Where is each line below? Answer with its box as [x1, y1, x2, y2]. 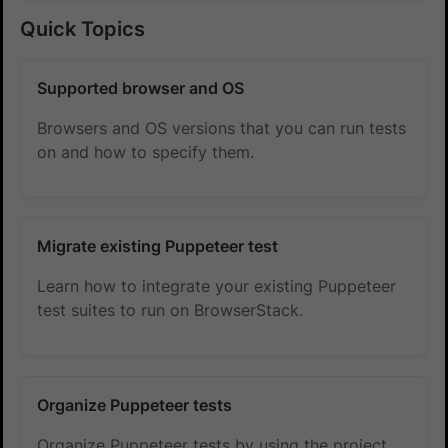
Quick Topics [20, 16, 145, 41]
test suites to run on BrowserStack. [37, 300, 304, 321]
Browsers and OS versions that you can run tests [37, 117, 407, 138]
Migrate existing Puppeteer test [37, 236, 279, 257]
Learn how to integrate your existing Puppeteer [37, 276, 397, 297]
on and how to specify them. [37, 141, 255, 162]
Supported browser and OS [37, 77, 245, 98]
